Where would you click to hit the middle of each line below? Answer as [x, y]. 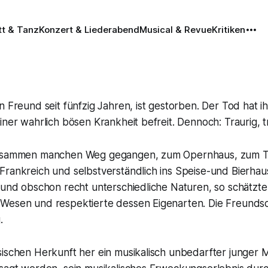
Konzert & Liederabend [89, 30]
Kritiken [228, 30]
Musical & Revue [175, 30]
